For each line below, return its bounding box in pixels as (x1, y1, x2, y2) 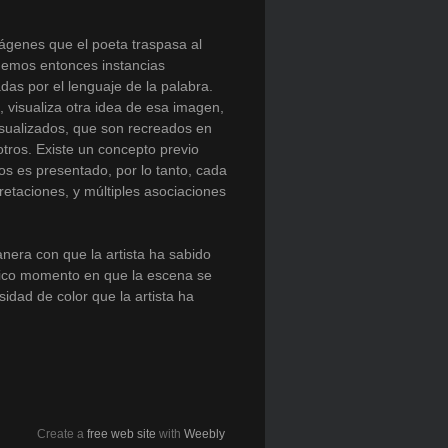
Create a (36, 426, 87, 441)
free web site (86, 426, 156, 441)
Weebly (183, 426, 225, 441)
